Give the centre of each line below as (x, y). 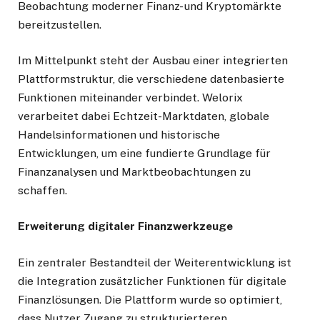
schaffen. (42, 191)
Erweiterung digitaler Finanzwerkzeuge (125, 226)
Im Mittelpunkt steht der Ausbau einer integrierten (153, 61)
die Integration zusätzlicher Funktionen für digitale (152, 281)
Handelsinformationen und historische (119, 135)
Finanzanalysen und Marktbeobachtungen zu (134, 172)
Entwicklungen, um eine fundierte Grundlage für (144, 154)
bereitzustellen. (60, 25)
